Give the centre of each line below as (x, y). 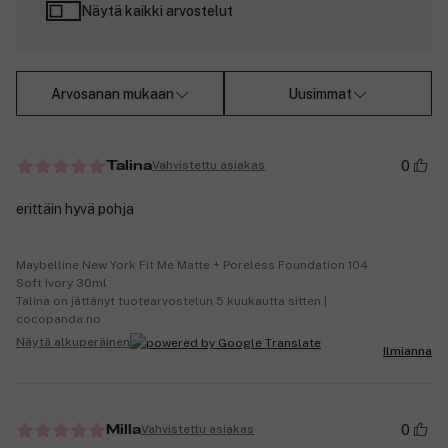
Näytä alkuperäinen (73, 342)
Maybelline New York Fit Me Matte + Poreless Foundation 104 (192, 264)
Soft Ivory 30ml (61, 282)
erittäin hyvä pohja (75, 208)
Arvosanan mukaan (112, 93)
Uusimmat (320, 93)
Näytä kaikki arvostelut (157, 11)
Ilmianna (407, 350)
